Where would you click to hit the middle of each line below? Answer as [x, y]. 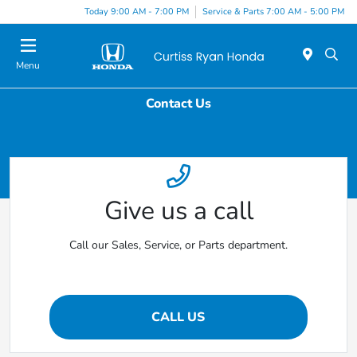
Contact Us [178, 103]
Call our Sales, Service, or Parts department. [178, 245]
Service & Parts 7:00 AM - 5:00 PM [273, 11]
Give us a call [178, 211]
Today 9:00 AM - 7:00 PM [137, 11]
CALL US [178, 318]
